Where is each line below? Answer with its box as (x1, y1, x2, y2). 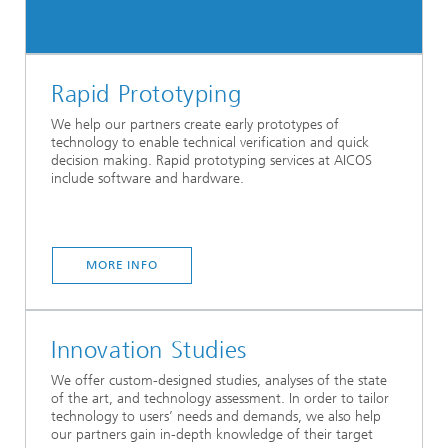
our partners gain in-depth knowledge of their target (51, 425, 373, 443)
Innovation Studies (51, 335, 247, 364)
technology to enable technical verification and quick (51, 133, 369, 151)
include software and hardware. (51, 169, 244, 187)
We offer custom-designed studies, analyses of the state (51, 371, 387, 389)
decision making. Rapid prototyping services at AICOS (51, 151, 372, 169)
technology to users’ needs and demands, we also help (51, 407, 381, 425)
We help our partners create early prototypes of (51, 115, 339, 133)
